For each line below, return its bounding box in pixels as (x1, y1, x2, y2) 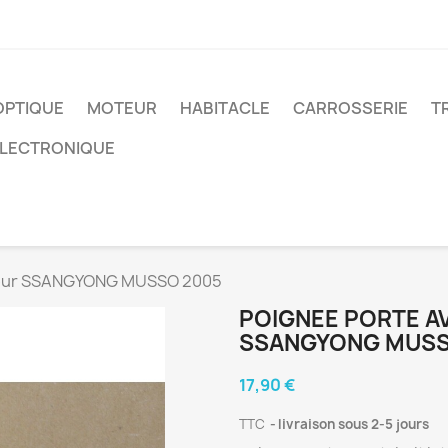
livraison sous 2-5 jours (278, 414, 429, 433)
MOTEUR (87, 96, 157, 119)
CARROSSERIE (293, 96, 408, 119)
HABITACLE (180, 96, 270, 119)
